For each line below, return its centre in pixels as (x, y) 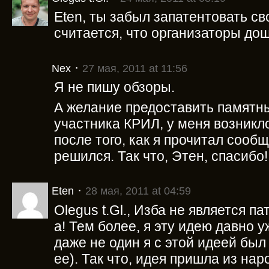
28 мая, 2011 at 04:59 (138, 191)
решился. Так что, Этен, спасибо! (161, 156)
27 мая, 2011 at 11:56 (135, 68)
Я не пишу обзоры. (114, 87)
